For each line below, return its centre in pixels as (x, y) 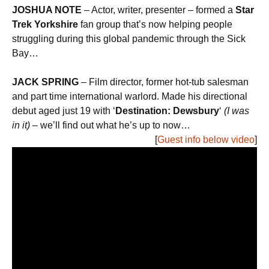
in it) (21, 125)
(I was (235, 111)
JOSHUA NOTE (47, 10)
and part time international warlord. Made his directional (130, 97)
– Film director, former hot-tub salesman (165, 82)
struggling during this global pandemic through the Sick (129, 39)
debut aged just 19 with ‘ (64, 111)
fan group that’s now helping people (155, 25)
